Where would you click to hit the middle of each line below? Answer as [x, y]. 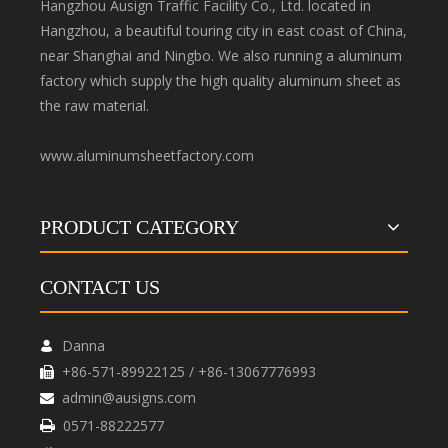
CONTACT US [100, 287]
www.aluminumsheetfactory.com [147, 155]
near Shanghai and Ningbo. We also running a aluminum [221, 55]
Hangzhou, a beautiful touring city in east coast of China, [223, 30]
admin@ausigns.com [129, 397]
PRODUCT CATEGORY [139, 227]
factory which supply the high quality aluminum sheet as [220, 80]
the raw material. [94, 105]
